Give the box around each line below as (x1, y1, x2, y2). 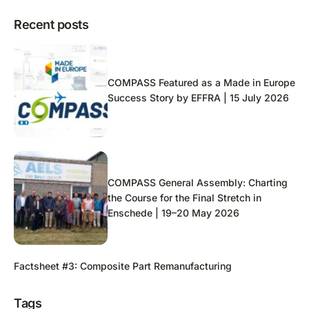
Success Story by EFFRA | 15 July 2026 (108, 92, 289, 104)
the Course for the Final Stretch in (108, 192, 261, 204)
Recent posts (14, 17, 89, 32)
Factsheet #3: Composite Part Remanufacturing (14, 260, 232, 272)
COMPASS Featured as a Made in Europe (108, 77, 295, 89)
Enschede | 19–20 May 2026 (108, 207, 239, 219)
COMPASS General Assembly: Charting (108, 177, 288, 189)
